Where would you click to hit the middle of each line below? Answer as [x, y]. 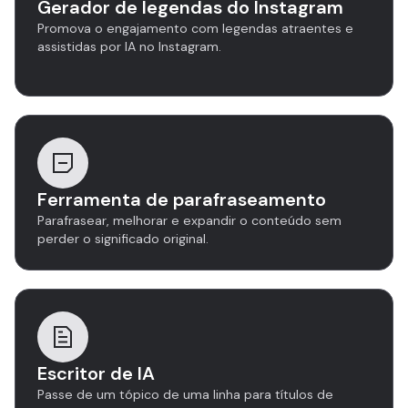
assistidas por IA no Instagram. [129, 46]
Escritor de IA [96, 373]
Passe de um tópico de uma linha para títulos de [185, 394]
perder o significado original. [123, 239]
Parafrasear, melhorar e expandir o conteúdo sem [189, 220]
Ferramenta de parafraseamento [182, 199]
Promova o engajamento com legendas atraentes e [195, 28]
